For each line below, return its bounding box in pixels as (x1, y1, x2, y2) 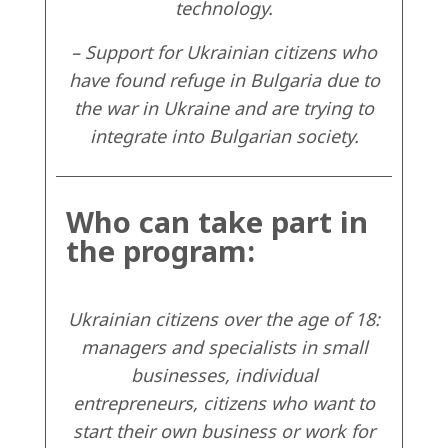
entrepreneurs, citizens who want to (73, 391, 375, 416)
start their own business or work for (73, 419, 375, 444)
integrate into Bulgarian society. (89, 124, 359, 149)
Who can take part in (66, 202, 368, 242)
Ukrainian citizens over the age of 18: (68, 307, 380, 332)
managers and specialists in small (80, 335, 368, 360)
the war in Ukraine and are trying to (74, 96, 374, 121)
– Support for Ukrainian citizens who (71, 40, 377, 65)
